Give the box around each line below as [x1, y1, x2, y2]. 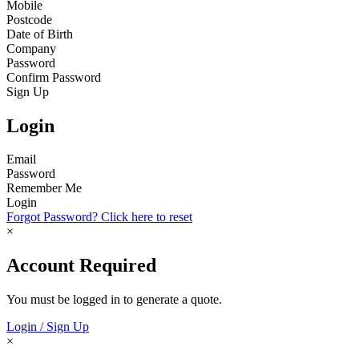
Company [6, 41, 56, 55]
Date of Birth [6, 26, 73, 41]
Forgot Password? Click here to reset [6, 210, 192, 224]
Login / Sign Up [6, 320, 89, 334]
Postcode [6, 12, 52, 26]
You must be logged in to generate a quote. [6, 292, 222, 307]
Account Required [6, 255, 156, 276]
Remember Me [6, 181, 82, 196]
